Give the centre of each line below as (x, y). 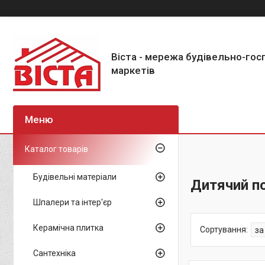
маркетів (133, 70)
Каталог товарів (56, 149)
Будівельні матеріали (75, 177)
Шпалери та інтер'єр (72, 202)
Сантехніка (54, 253)
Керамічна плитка (68, 228)
